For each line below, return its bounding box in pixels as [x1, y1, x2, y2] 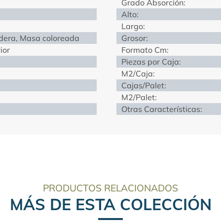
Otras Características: [121, 104, 202, 114]
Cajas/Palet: [121, 80, 166, 90]
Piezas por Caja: [121, 56, 181, 67]
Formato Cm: [121, 44, 169, 55]
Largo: [121, 21, 145, 31]
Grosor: [121, 33, 148, 43]
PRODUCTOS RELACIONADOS [43, 182, 178, 194]
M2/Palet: [121, 92, 157, 102]
